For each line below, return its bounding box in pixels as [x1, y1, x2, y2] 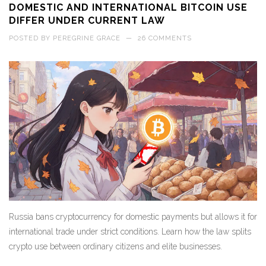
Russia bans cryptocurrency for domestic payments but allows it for [9, 211, 257, 221]
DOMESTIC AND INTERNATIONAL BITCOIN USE [9, 1, 248, 13]
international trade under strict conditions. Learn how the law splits [9, 226, 251, 236]
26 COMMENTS [138, 34, 192, 42]
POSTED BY [9, 34, 53, 42]
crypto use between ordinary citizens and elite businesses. [9, 241, 222, 251]
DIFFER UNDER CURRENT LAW [9, 14, 165, 26]
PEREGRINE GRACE [53, 34, 121, 42]
